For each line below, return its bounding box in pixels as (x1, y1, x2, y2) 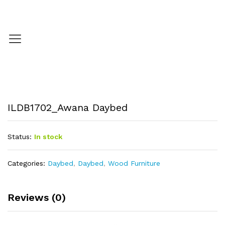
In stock (34, 133, 62, 141)
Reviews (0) (8, 191, 66, 203)
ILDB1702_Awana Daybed (8, 101, 128, 114)
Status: (8, 133, 32, 141)
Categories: (8, 159, 48, 167)
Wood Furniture (108, 159, 160, 167)
